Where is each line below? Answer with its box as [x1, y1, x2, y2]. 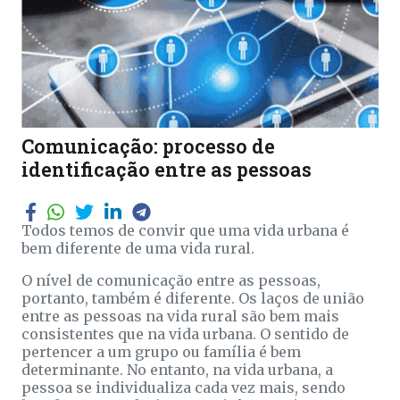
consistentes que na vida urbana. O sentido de [21, 324, 349, 343]
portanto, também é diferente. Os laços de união [21, 288, 364, 307]
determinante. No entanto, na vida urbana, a [21, 360, 333, 379]
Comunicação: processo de [21, 132, 275, 159]
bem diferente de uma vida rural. [21, 238, 254, 257]
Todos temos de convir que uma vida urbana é [21, 221, 349, 239]
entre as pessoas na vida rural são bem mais [21, 306, 339, 325]
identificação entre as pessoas [21, 155, 312, 182]
